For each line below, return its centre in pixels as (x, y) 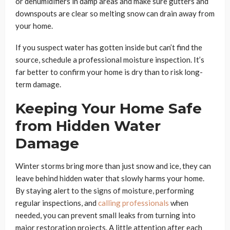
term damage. (38, 84)
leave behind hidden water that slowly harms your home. (110, 178)
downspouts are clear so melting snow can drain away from (115, 14)
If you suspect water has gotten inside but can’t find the (109, 47)
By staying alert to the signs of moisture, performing (105, 191)
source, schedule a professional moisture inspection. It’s (110, 60)
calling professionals (133, 203)
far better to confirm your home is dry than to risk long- (109, 72)
